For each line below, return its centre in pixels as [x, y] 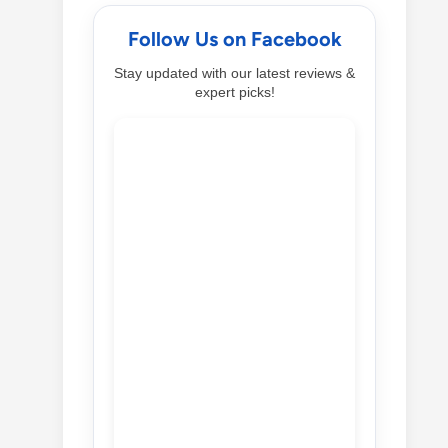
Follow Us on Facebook [234, 38]
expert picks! [234, 91]
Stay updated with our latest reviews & [234, 72]
